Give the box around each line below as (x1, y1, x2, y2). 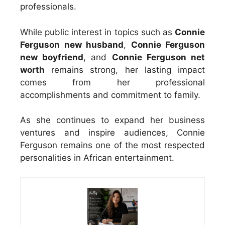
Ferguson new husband (20, 39, 124, 50)
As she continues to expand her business (20, 115, 205, 126)
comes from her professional (20, 77, 205, 87)
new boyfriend (20, 52, 84, 62)
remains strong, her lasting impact (45, 64, 205, 75)
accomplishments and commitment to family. (20, 89, 200, 100)
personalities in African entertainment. (20, 153, 174, 163)
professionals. (20, 2, 76, 12)
